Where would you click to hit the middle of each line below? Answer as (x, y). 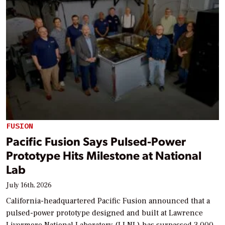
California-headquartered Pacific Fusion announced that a (108, 201)
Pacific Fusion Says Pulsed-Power (96, 141)
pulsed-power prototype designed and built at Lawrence (104, 213)
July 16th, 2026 (29, 185)
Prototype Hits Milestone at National (104, 155)
